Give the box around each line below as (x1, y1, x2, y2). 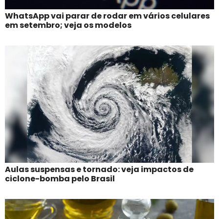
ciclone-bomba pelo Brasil (5, 173, 115, 184)
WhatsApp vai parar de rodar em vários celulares (5, 10, 210, 22)
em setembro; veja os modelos (5, 19, 131, 31)
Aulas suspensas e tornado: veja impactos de (5, 163, 194, 175)
